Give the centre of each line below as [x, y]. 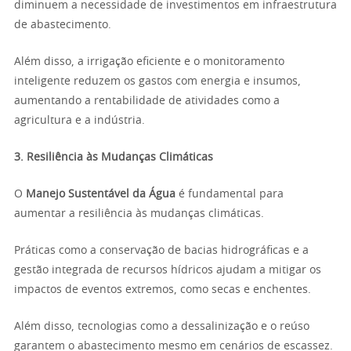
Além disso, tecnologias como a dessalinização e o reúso [162, 327]
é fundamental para [230, 194]
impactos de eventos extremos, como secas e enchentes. [163, 290]
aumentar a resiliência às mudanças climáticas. [139, 214]
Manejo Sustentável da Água [101, 194]
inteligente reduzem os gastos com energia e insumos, [157, 81]
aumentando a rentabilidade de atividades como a [147, 101]
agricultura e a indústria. [80, 121]
